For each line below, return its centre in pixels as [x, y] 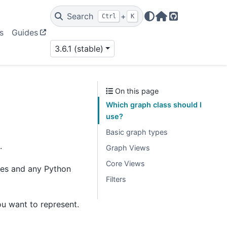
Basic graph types [137, 132]
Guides [25, 32]
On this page [136, 91]
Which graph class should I [154, 105]
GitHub [187, 22]
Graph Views [128, 148]
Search [80, 16]
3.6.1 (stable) [79, 49]
